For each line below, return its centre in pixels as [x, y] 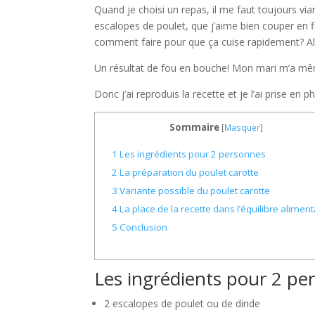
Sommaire [195, 127]
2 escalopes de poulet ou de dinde [182, 304]
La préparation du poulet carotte [188, 173]
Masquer [243, 128]
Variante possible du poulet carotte [193, 191]
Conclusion [142, 227]
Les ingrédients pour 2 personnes [191, 154]
